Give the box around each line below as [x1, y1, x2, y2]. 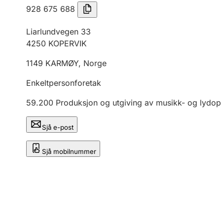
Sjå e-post [42, 123, 74, 131]
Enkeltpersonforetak [26, 78, 101, 88]
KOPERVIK [48, 38, 87, 48]
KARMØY [45, 58, 78, 68]
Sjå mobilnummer [42, 147, 96, 155]
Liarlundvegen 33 [26, 27, 91, 37]
